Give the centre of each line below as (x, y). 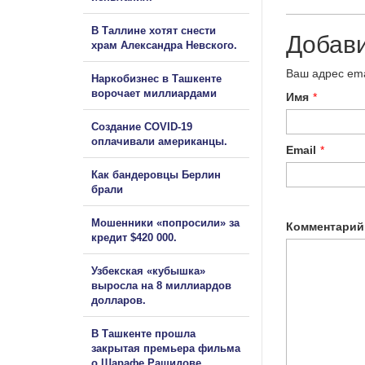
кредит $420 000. (134, 237)
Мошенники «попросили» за (165, 222)
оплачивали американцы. (159, 141)
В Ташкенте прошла (143, 333)
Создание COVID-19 (142, 126)
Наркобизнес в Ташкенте (156, 78)
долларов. (119, 300)
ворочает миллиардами (154, 93)
